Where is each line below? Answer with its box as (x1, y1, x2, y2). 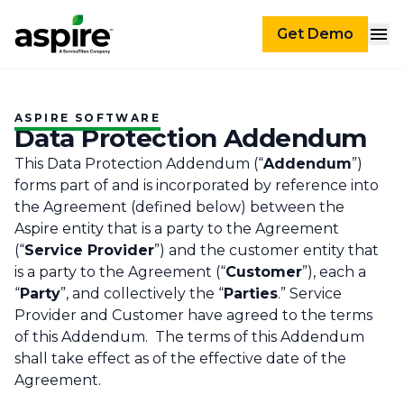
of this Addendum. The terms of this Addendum (14, 328, 364, 346)
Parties (224, 285, 278, 303)
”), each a (302, 263, 366, 281)
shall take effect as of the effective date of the (14, 350, 346, 368)
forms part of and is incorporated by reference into (14, 177, 379, 195)
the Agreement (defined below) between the (14, 198, 344, 216)
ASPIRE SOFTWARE (14, 111, 161, 125)
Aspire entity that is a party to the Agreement (14, 220, 339, 238)
